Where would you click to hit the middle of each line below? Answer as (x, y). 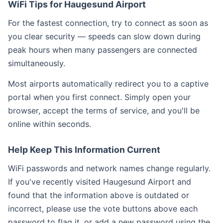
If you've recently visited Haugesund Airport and (100, 182)
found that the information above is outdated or (99, 195)
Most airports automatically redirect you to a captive (108, 84)
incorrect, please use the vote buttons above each (103, 209)
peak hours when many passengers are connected (103, 50)
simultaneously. (37, 63)
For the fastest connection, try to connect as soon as (108, 23)
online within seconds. (50, 124)
